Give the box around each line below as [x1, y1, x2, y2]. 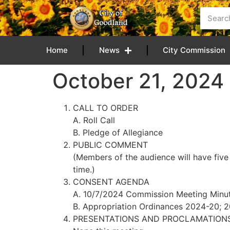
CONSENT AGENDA [73, 177, 149, 187]
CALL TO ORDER [73, 103, 138, 113]
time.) [73, 164, 95, 175]
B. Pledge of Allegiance [73, 127, 163, 138]
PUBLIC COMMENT [73, 140, 148, 150]
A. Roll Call [73, 115, 115, 125]
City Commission [163, 45, 226, 55]
